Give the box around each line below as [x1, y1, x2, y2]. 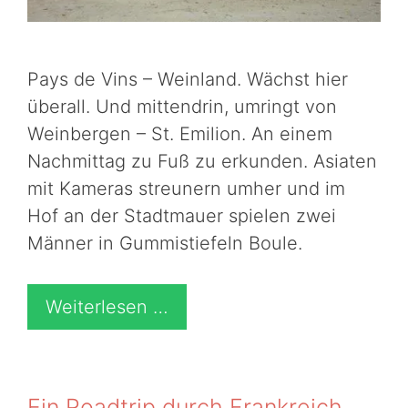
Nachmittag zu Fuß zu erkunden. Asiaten [27, 150, 377, 173]
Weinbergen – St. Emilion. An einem [27, 123, 332, 146]
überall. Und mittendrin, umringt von [27, 96, 337, 118]
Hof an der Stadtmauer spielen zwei [27, 205, 336, 228]
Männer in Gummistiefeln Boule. [27, 232, 302, 255]
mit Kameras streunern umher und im [27, 178, 345, 200]
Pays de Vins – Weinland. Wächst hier [27, 68, 348, 91]
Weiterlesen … [46, 296, 168, 319]
